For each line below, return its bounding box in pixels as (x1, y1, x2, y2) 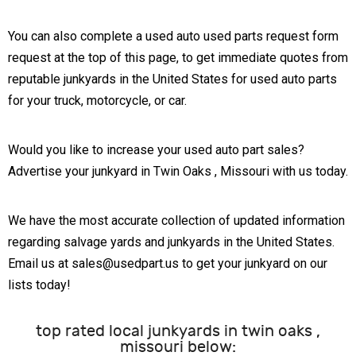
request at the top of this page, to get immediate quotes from (8, 50, 348, 66)
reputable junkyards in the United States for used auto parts (8, 72, 337, 87)
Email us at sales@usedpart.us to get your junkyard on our (8, 256, 327, 272)
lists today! (8, 277, 71, 293)
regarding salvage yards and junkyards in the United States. (8, 234, 335, 250)
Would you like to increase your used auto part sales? (8, 142, 304, 158)
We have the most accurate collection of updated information (8, 213, 345, 229)
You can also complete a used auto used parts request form (8, 29, 339, 44)
